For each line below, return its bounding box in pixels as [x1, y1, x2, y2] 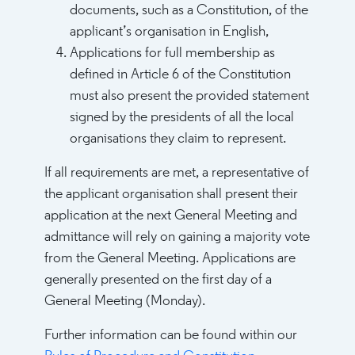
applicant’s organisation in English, [70, 25, 269, 40]
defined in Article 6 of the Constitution [70, 67, 291, 82]
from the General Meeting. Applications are [44, 251, 296, 266]
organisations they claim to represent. [70, 132, 286, 147]
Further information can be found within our [44, 328, 297, 343]
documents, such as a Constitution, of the [70, 3, 308, 18]
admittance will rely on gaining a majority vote [44, 230, 310, 245]
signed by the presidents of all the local [70, 110, 294, 125]
